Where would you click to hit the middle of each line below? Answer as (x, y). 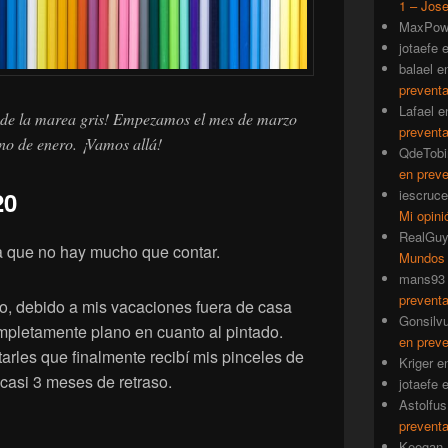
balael (416, 69)
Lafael (416, 111)
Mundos (422, 258)
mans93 (422, 279)
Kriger (416, 363)
